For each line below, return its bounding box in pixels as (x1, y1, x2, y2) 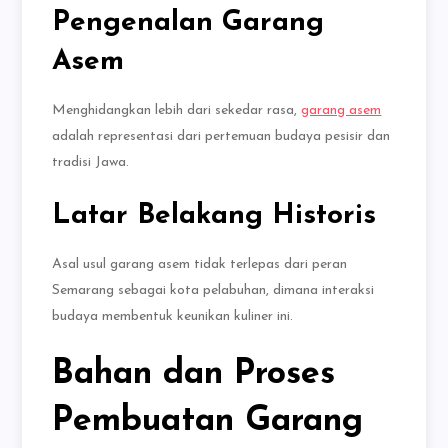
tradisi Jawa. (52, 155, 130, 171)
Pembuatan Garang (52, 404, 364, 440)
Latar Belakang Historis (52, 202, 377, 231)
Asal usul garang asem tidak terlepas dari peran (52, 257, 348, 273)
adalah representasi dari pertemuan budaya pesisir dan (52, 129, 391, 145)
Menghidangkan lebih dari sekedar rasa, (52, 103, 302, 119)
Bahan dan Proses (52, 357, 336, 393)
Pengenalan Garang (52, 9, 325, 38)
